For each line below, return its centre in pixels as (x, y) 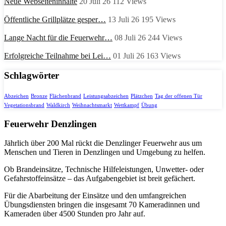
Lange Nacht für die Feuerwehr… (58, 38)
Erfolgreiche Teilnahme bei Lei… (58, 56)
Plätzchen (142, 96)
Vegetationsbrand (24, 105)
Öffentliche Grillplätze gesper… (55, 20)
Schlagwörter (32, 76)
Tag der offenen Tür (179, 96)
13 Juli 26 (124, 20)
